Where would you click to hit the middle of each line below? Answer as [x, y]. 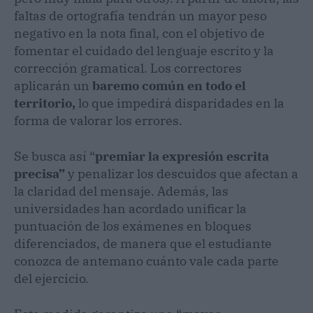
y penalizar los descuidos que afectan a [182, 174]
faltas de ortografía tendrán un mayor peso [140, 16]
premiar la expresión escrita [182, 156]
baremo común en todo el [169, 86]
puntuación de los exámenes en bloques [133, 226]
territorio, [45, 103]
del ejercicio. [51, 279]
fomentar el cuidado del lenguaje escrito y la [144, 51]
